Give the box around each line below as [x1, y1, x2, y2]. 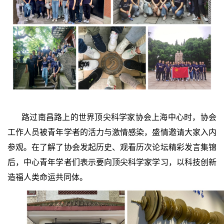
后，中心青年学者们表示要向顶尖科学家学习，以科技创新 [7, 157, 216, 166]
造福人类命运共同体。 [7, 172, 87, 181]
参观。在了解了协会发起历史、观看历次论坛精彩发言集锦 [7, 142, 216, 151]
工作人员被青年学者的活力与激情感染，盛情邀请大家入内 [7, 127, 216, 136]
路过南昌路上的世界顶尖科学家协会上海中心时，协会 [21, 112, 216, 121]
